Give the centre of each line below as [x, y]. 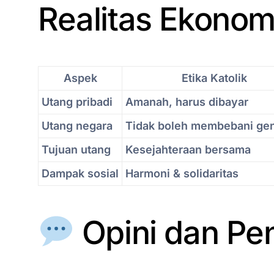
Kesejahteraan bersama [188, 150]
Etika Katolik [214, 78]
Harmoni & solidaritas [182, 174]
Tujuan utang [76, 150]
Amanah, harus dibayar [187, 102]
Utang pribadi [77, 102]
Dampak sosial [80, 174]
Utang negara [77, 126]
